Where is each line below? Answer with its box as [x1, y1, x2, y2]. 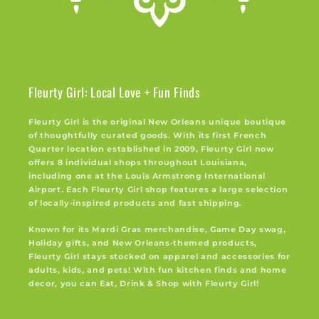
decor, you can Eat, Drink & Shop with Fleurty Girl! [28, 278, 259, 289]
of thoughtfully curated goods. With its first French [28, 130, 267, 140]
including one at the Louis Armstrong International [28, 170, 266, 181]
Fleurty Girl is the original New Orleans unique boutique [28, 116, 286, 127]
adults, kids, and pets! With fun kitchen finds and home [28, 265, 287, 276]
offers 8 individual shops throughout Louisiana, [28, 157, 248, 167]
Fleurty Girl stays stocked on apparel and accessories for [28, 251, 291, 262]
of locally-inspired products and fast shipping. [28, 197, 243, 208]
